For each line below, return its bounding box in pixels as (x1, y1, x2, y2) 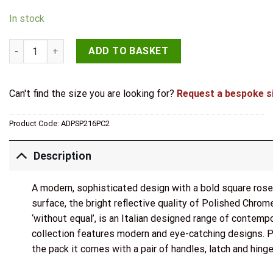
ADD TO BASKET (88, 44, 169, 57)
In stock (9, 13, 44, 25)
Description (34, 149, 92, 162)
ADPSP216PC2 (61, 118, 110, 128)
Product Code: (9, 118, 61, 128)
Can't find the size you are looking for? (9, 87, 177, 99)
